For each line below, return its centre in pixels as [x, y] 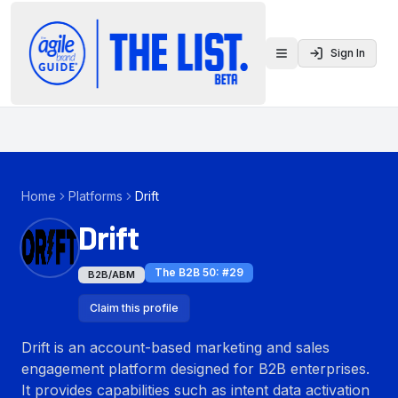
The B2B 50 [185, 272]
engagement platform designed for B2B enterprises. [195, 369]
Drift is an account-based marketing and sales [175, 347]
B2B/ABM [111, 275]
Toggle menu [321, 60]
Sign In [348, 53]
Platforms [96, 196]
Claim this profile [134, 308]
